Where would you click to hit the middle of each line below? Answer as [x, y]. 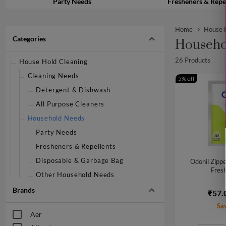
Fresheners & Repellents [76, 146]
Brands [23, 190]
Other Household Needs [75, 175]
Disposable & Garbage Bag [80, 160]
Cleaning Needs [53, 76]
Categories [29, 38]
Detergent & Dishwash [73, 90]
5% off [186, 78]
